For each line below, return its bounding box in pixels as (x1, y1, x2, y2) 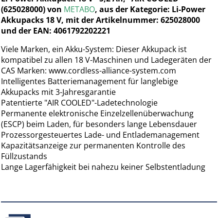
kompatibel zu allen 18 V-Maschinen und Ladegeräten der (1, 54, 212, 65)
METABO (64, 3, 95, 15)
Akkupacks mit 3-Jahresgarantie (1, 86, 116, 97)
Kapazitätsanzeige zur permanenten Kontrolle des (1, 140, 186, 151)
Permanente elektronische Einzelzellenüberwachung (1, 108, 194, 119)
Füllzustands (1, 150, 48, 162)
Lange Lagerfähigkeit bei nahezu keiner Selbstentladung (1, 161, 206, 172)
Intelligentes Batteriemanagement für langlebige (1, 75, 179, 87)
